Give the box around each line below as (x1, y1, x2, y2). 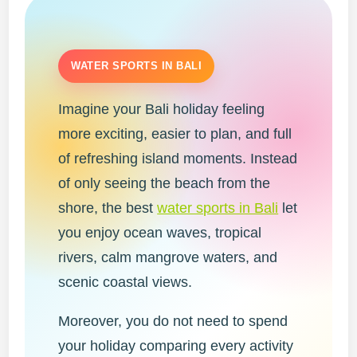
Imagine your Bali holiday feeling (58, 101, 265, 117)
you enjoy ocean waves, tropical (58, 225, 262, 241)
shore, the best (58, 200, 158, 216)
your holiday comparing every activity (58, 338, 294, 354)
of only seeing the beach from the (58, 175, 271, 191)
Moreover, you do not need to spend (58, 313, 288, 329)
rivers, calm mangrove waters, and (58, 249, 278, 265)
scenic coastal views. (58, 274, 193, 290)
